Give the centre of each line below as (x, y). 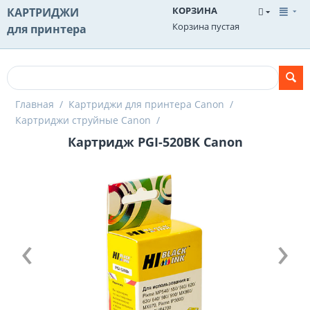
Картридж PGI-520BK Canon (155, 142)
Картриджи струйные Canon (83, 120)
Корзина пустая (206, 26)
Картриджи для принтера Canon (146, 104)
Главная (35, 104)
